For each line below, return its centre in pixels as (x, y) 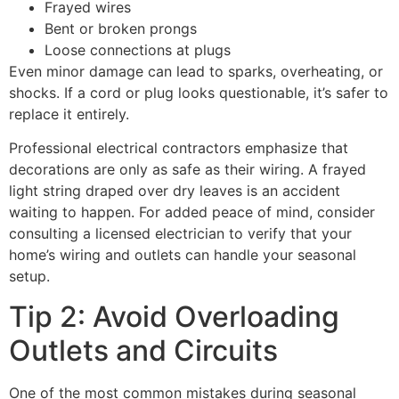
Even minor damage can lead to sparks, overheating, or (196, 71)
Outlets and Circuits (143, 350)
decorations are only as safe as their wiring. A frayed (187, 170)
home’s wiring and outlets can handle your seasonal (183, 255)
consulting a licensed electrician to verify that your (180, 234)
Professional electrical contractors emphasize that (179, 148)
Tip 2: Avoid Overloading (174, 316)
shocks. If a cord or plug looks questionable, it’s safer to (199, 92)
